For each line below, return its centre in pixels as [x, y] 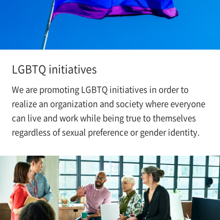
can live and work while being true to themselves [104, 118]
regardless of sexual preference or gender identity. [106, 132]
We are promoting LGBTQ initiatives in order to [100, 89]
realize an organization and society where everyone [108, 103]
